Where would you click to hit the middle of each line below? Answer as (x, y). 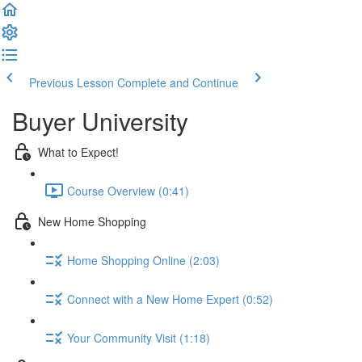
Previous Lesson (72, 82)
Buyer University (100, 121)
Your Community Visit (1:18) (139, 337)
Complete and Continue (178, 82)
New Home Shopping (92, 221)
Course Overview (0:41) (128, 190)
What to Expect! (78, 152)
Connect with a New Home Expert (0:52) (170, 299)
